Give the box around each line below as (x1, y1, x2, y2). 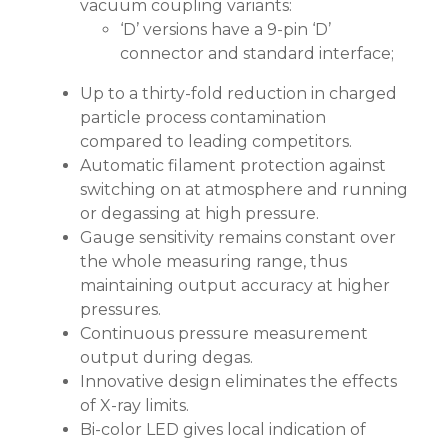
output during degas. (80, 347, 253, 367)
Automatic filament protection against (80, 155, 386, 175)
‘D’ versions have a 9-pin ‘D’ (120, 19, 331, 39)
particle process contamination (80, 107, 326, 127)
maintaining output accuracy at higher (80, 275, 390, 295)
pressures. (80, 299, 161, 319)
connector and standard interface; (120, 43, 394, 63)
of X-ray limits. (80, 395, 189, 415)
